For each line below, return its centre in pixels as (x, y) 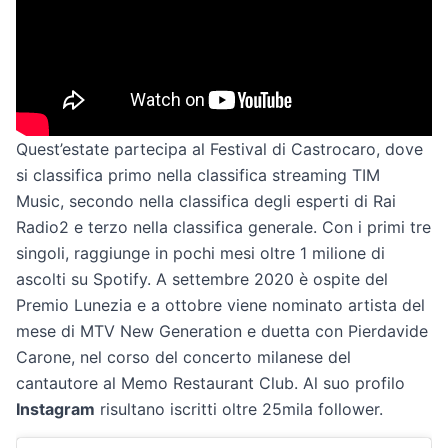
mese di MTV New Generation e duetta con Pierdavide (222, 330)
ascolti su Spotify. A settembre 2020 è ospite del (202, 278)
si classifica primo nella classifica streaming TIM (198, 174)
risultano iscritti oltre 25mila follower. (239, 408)
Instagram (55, 408)
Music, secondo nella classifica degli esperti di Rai (206, 200)
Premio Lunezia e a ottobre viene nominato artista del (220, 304)
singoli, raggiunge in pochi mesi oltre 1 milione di (200, 252)
